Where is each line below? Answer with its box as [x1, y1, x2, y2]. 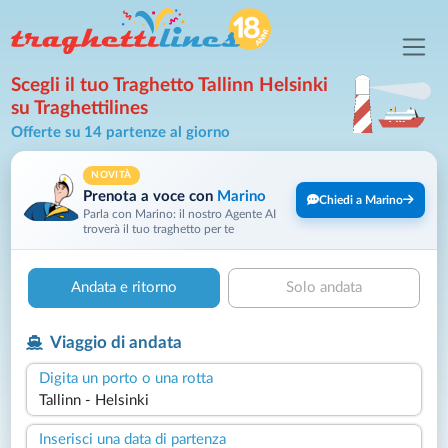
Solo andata [286, 279, 362, 295]
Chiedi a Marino [318, 193, 403, 206]
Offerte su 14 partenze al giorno [11, 125, 231, 141]
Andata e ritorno [71, 279, 177, 295]
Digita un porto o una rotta [39, 370, 214, 386]
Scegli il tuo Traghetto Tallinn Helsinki [11, 76, 329, 96]
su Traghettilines [11, 99, 149, 119]
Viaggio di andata [47, 334, 182, 352]
